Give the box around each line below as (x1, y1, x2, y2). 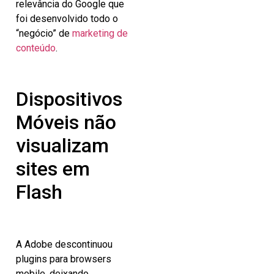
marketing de (72, 27, 128, 39)
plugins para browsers (16, 253, 111, 265)
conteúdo (16, 42, 56, 54)
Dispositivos (16, 87, 122, 111)
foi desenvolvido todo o (16, 12, 118, 24)
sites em (16, 157, 90, 181)
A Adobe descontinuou (16, 238, 113, 250)
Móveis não (16, 111, 116, 135)
